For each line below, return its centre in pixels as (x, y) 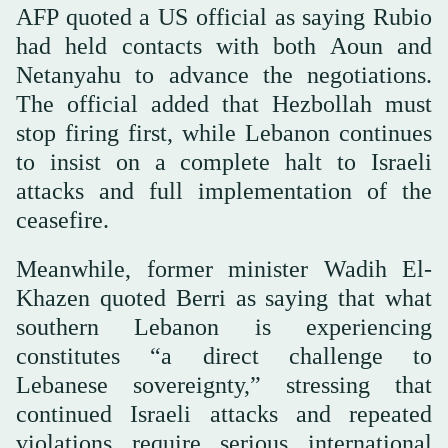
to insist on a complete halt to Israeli (224, 162)
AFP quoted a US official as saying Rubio (224, 17)
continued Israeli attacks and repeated (224, 414)
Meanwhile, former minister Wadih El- (224, 269)
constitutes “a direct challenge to (224, 356)
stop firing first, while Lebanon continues (224, 133)
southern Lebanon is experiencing (224, 327)
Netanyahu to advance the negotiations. (224, 75)
